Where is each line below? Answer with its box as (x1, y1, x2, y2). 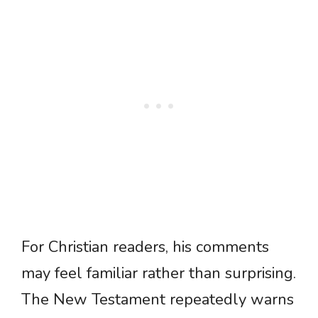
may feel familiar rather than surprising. (21, 263, 296, 285)
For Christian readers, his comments (21, 236, 269, 258)
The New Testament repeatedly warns (21, 289, 294, 311)
